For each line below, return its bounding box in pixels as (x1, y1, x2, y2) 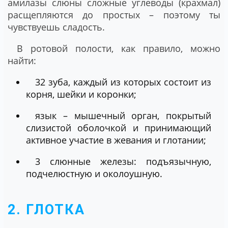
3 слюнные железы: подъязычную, (35, 155, 211, 168)
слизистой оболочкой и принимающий (26, 122, 211, 134)
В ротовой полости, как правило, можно (17, 42, 220, 55)
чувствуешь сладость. (8, 21, 105, 34)
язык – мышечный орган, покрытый (35, 109, 211, 122)
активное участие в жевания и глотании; (26, 134, 206, 147)
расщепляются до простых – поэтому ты (8, 9, 220, 21)
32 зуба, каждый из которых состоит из (35, 76, 211, 89)
